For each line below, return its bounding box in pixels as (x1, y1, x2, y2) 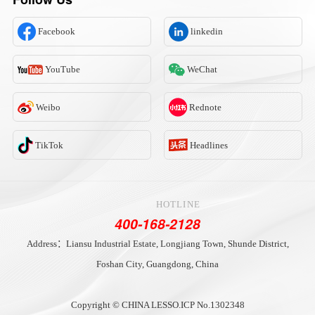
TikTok (34, 139, 63, 150)
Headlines (189, 139, 228, 150)
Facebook (37, 26, 75, 37)
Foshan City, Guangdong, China (96, 258, 219, 269)
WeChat (186, 64, 217, 75)
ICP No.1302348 (180, 299, 245, 310)
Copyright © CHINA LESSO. (70, 299, 181, 310)
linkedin (190, 26, 223, 37)
